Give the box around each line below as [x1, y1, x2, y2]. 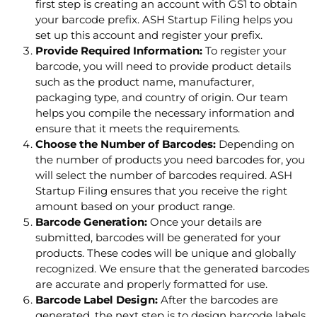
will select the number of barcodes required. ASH [35, 168, 292, 183]
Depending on [216, 137, 294, 151]
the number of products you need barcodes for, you [35, 153, 305, 167]
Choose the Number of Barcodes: [35, 137, 216, 151]
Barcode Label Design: [35, 293, 158, 307]
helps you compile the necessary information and [35, 106, 294, 120]
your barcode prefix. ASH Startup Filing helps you [35, 13, 293, 27]
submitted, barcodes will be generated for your [35, 231, 281, 245]
